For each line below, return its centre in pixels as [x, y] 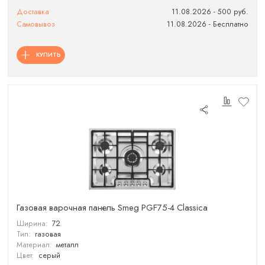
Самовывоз [36, 25]
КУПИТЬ [48, 54]
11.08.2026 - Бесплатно [207, 25]
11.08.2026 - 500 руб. [210, 12]
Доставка [33, 12]
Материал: [35, 245]
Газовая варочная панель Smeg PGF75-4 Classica [112, 208]
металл [67, 245]
